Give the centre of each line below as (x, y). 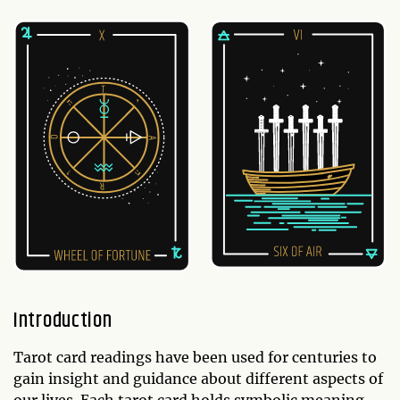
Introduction (63, 321)
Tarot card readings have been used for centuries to (195, 358)
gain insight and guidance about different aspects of (198, 379)
